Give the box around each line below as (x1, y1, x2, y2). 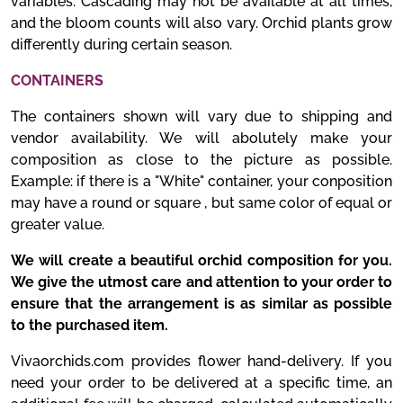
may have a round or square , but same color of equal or (11, 194, 392, 211)
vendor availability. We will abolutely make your (11, 130, 392, 147)
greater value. (11, 216, 104, 233)
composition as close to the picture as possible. (11, 151, 392, 168)
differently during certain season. (11, 36, 232, 53)
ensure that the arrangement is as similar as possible (11, 295, 392, 312)
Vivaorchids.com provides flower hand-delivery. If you (11, 353, 392, 370)
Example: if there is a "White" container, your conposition (11, 173, 392, 190)
